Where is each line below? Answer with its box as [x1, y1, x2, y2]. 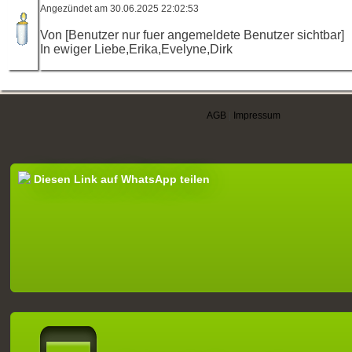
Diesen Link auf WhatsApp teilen [34, 172, 210, 185]
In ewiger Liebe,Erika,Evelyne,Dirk [40, 42, 233, 56]
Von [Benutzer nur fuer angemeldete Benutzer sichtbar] [40, 27, 344, 42]
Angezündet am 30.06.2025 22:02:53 [40, 2, 199, 14]
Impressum [233, 109, 280, 121]
